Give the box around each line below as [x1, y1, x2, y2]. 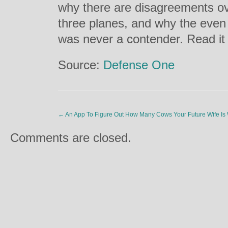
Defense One [103, 58, 175, 72]
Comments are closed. [10, 131, 131, 145]
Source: [58, 58, 103, 72]
